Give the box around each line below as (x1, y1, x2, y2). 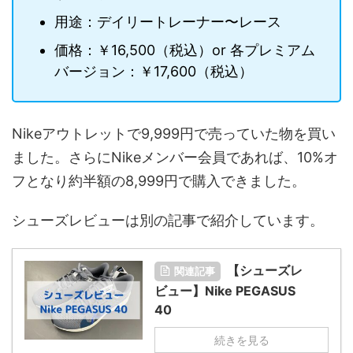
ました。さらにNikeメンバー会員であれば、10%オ (12, 149, 338, 166)
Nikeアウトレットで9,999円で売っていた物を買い (12, 125, 336, 143)
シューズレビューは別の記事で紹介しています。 (12, 212, 324, 229)
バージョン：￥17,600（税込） (54, 62, 253, 80)
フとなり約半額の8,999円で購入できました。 (12, 173, 306, 190)
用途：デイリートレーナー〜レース (54, 13, 281, 30)
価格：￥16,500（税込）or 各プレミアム (54, 41, 315, 58)
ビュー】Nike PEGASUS (154, 283, 295, 299)
